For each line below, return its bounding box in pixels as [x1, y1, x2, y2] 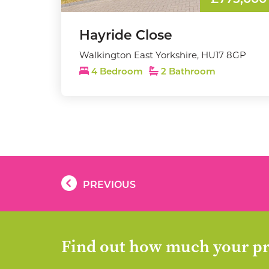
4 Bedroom [89, 68, 145, 77]
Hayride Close [79, 29, 172, 43]
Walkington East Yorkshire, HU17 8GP [79, 49, 246, 61]
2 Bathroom [159, 68, 216, 77]
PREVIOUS [83, 181, 136, 190]
